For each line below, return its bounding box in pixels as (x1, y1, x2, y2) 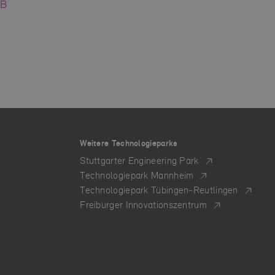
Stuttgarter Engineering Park (80, 155, 199, 166)
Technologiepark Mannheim (80, 169, 194, 181)
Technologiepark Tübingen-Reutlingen (80, 184, 238, 196)
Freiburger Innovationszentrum (80, 199, 207, 211)
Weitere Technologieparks (80, 138, 178, 149)
